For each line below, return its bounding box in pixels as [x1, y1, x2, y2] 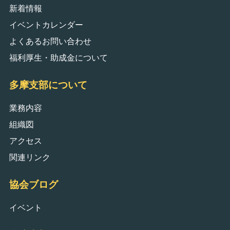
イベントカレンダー [9, 19, 83, 30]
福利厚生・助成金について [9, 52, 108, 63]
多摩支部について [9, 78, 87, 91]
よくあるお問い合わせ [9, 35, 91, 46]
